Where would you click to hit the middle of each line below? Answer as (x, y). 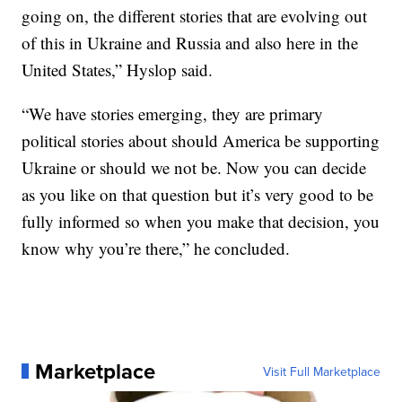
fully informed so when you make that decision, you (201, 221)
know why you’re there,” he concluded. (156, 248)
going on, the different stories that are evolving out (195, 15)
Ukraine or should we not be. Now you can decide (194, 167)
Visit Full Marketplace (321, 371)
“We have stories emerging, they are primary (173, 113)
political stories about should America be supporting (201, 140)
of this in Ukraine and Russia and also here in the (190, 42)
